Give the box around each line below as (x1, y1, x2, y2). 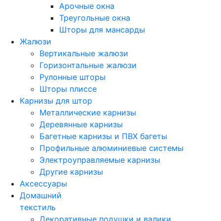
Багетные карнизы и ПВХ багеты (39, 131, 167, 141)
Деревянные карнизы (39, 119, 123, 129)
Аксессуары (20, 179, 67, 188)
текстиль (20, 202, 56, 212)
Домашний (20, 190, 62, 200)
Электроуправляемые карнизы (39, 155, 160, 165)
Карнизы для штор (20, 96, 92, 106)
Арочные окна (59, 1, 114, 11)
